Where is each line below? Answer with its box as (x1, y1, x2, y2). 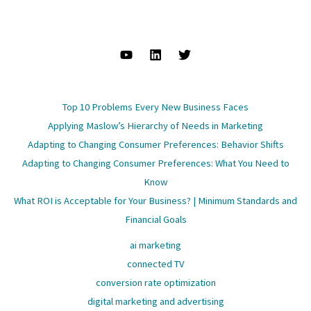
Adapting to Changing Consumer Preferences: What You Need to (22, 157, 289, 170)
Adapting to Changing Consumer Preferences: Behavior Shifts (27, 138, 284, 151)
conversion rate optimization (95, 276, 216, 289)
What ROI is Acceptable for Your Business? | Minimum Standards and (14, 194, 297, 208)
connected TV (126, 258, 185, 271)
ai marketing (130, 239, 181, 252)
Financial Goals (124, 213, 187, 226)
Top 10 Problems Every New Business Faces (62, 101, 249, 114)
